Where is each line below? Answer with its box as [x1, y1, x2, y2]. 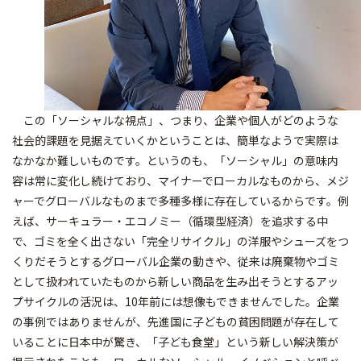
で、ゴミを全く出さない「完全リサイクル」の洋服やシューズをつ [12, 233, 349, 250]
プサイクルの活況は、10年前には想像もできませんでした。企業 [12, 293, 339, 310]
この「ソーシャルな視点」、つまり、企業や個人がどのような [12, 112, 338, 129]
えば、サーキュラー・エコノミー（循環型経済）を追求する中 [12, 213, 328, 230]
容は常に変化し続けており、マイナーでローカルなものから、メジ [12, 172, 349, 189]
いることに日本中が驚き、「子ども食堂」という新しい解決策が [12, 334, 338, 351]
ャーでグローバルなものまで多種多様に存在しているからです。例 [12, 193, 349, 210]
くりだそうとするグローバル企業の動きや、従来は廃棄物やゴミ [12, 253, 339, 270]
